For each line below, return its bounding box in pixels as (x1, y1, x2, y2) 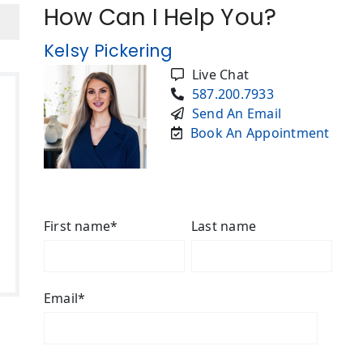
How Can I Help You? (43, 2, 277, 34)
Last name (190, 217, 257, 236)
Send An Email (191, 105, 282, 123)
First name (43, 217, 111, 236)
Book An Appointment (190, 124, 330, 143)
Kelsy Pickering (43, 39, 173, 63)
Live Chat (191, 66, 250, 84)
